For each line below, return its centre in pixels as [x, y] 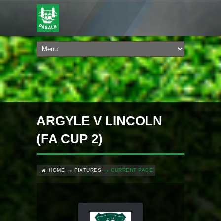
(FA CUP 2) [70, 139]
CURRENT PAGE [132, 170]
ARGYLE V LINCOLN [99, 121]
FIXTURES [88, 170]
